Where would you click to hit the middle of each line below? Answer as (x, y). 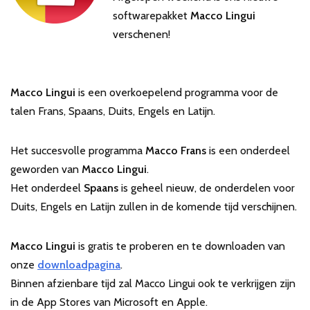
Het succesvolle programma (78, 151)
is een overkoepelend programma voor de (178, 92)
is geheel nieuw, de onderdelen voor (207, 188)
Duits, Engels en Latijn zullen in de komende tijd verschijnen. (154, 207)
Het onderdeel (47, 188)
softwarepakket (152, 16)
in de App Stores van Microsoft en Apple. (109, 302)
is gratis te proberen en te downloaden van (182, 246)
